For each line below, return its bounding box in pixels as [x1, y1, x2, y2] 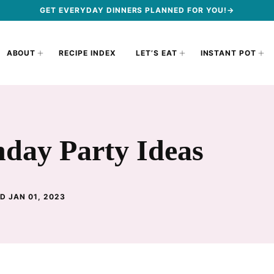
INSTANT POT [200, 48, 257, 57]
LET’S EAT [135, 48, 177, 57]
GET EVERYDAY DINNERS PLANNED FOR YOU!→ [40, 6, 234, 15]
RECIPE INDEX [59, 48, 116, 57]
